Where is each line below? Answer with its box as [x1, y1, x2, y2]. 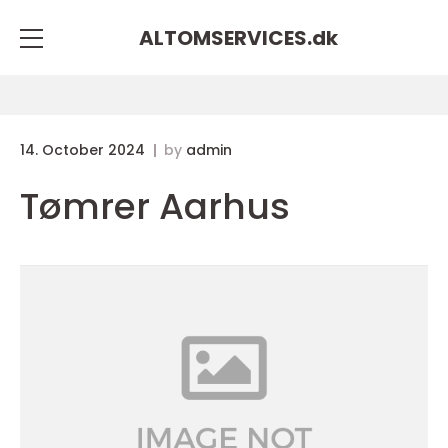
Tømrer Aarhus [20, 181, 290, 232]
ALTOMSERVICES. [138, 23, 312, 52]
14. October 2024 [20, 140, 149, 160]
